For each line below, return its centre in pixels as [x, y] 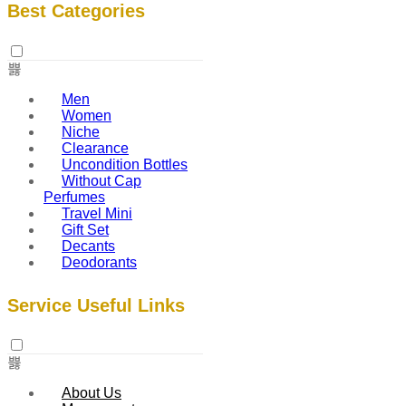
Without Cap [101, 180]
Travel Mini [97, 213]
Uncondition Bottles [125, 164]
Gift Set [85, 229]
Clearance [95, 148]
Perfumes [74, 197]
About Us [92, 393]
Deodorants [99, 262]
